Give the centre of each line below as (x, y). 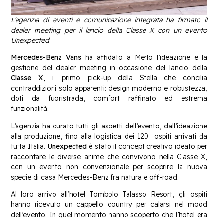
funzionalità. (30, 109)
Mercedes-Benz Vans (46, 58)
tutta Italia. (29, 146)
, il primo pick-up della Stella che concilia (125, 78)
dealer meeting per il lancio (59, 30)
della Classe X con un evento (157, 30)
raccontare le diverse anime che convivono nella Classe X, (109, 156)
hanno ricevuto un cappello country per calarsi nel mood (109, 205)
